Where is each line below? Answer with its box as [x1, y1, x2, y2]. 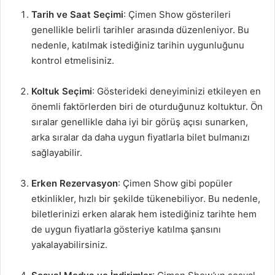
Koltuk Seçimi [31, 85, 92, 97]
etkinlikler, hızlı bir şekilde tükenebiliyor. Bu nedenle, [31, 193, 260, 204]
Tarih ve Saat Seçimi [31, 9, 123, 20]
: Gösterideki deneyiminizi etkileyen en [92, 85, 261, 97]
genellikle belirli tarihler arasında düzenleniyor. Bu [31, 24, 249, 36]
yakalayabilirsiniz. [31, 239, 107, 250]
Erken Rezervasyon [31, 177, 118, 189]
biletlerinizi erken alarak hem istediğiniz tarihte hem [31, 208, 257, 220]
